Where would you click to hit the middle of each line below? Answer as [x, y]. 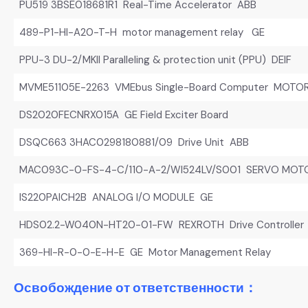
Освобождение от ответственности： [135, 287]
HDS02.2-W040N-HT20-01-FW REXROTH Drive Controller [161, 224]
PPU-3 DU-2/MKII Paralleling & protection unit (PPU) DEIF [155, 59]
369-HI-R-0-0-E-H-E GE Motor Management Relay [145, 252]
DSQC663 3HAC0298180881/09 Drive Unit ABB [134, 142]
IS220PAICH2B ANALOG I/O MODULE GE [116, 197]
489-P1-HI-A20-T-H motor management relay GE [142, 32]
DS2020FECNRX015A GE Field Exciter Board [123, 114]
